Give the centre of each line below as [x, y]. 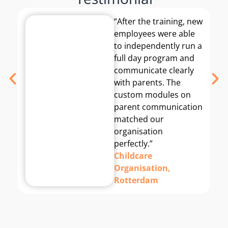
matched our [139, 119]
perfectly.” [133, 144]
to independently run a [158, 46]
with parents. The [147, 83]
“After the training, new [158, 22]
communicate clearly [154, 70]
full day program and [154, 58]
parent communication [158, 107]
